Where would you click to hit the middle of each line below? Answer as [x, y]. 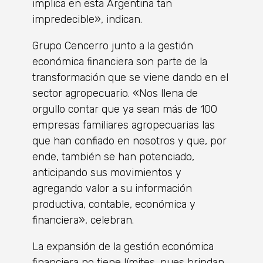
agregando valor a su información [112, 189]
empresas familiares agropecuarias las [124, 125]
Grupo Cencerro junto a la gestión [113, 46]
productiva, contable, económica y [114, 205]
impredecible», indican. [87, 20]
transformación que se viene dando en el [130, 78]
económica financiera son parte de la [120, 62]
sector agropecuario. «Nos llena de [115, 94]
